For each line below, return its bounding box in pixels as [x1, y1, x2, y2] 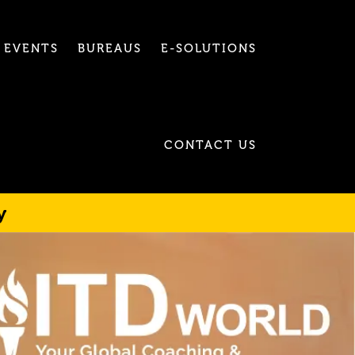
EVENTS [4, 41, 59, 55]
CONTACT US [164, 138, 257, 152]
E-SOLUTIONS [161, 41, 257, 55]
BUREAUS [78, 41, 142, 55]
